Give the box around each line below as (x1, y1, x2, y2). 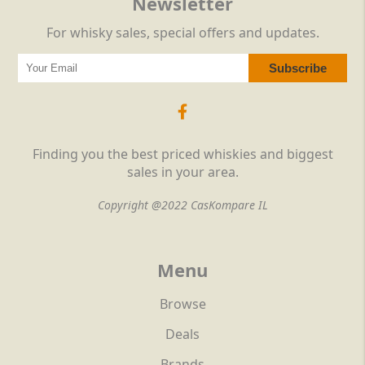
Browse (159, 295, 206, 314)
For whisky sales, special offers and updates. (46, 24, 319, 42)
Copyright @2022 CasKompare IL (97, 197, 268, 213)
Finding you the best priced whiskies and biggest (32, 145, 333, 164)
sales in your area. (126, 163, 239, 182)
